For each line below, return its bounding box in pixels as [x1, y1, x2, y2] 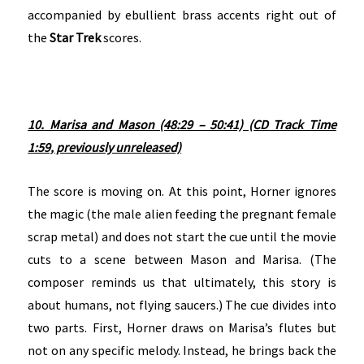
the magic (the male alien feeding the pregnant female [28, 205, 336, 222]
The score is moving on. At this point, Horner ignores [28, 182, 336, 199]
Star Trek [50, 29, 102, 46]
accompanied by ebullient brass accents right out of [28, 6, 336, 24]
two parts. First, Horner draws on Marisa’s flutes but [28, 318, 336, 336]
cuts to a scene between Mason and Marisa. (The [28, 250, 336, 267]
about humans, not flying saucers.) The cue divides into [28, 296, 336, 313]
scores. [101, 29, 142, 46]
